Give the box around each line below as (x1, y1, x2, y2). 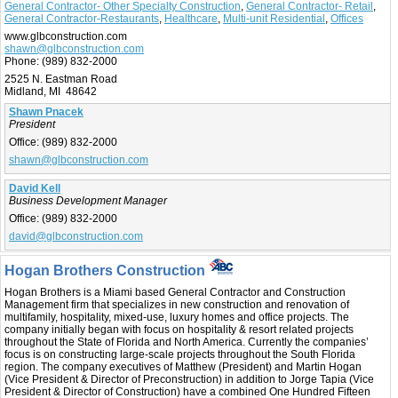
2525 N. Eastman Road (4, 72, 117, 85)
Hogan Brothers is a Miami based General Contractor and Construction (4, 285, 346, 298)
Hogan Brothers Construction (4, 262, 209, 278)
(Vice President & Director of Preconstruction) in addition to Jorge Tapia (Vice (4, 372, 374, 386)
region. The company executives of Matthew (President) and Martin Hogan (4, 360, 362, 373)
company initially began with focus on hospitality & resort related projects (4, 322, 354, 336)
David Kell (9, 181, 60, 195)
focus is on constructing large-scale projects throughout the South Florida (4, 347, 355, 361)
